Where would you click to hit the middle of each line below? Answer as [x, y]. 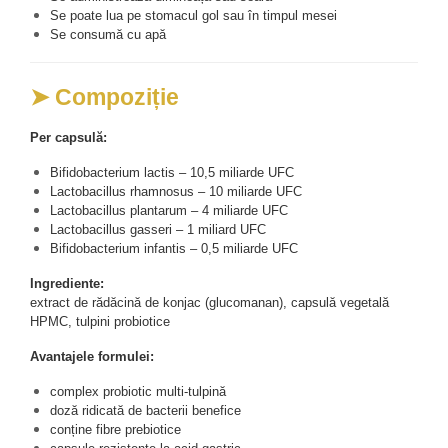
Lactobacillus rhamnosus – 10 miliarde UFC [176, 191]
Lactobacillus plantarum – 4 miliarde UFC [169, 210]
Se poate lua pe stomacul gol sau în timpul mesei [193, 15]
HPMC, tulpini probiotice [100, 321]
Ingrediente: [67, 283]
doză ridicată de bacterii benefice [145, 410]
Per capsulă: [68, 137]
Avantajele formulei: [92, 356]
